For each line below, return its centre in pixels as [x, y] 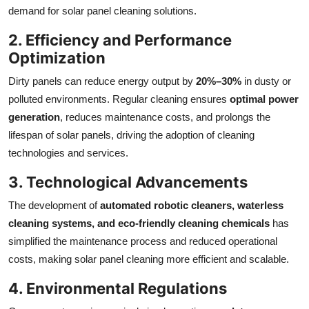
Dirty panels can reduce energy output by [102, 81]
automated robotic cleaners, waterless [192, 206]
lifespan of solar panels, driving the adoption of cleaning [131, 135]
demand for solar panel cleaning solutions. [102, 11]
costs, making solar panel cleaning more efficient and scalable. [149, 259]
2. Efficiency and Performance [120, 40]
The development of [54, 206]
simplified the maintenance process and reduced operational [143, 241]
